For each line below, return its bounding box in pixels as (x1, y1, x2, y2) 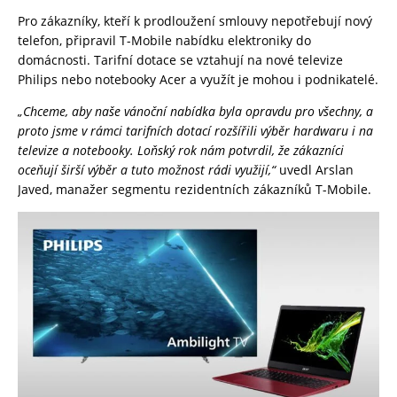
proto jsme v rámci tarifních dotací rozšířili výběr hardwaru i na (18, 121, 373, 139)
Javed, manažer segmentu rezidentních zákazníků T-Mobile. (18, 180, 371, 198)
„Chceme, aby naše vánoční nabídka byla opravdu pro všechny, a (18, 102, 373, 120)
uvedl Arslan (276, 160, 354, 178)
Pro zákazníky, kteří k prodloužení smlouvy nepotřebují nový (18, 12, 372, 29)
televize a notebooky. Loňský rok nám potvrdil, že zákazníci (18, 141, 344, 159)
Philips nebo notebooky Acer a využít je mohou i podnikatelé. (18, 70, 378, 88)
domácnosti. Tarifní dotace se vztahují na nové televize (18, 51, 343, 68)
